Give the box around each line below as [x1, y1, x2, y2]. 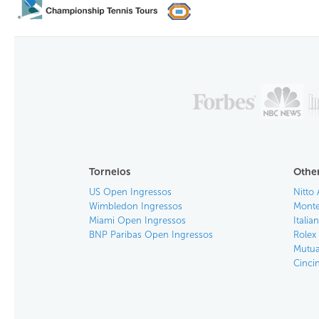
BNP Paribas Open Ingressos [88, 229, 213, 240]
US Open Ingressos [88, 187, 172, 197]
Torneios [88, 166, 130, 178]
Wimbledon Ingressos [88, 201, 182, 211]
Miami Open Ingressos [88, 215, 186, 226]
